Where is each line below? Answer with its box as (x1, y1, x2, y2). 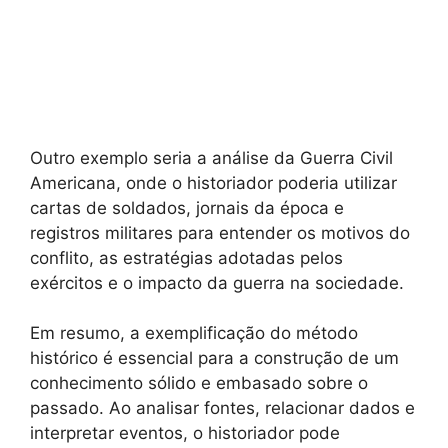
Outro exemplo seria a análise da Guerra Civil (30, 147, 393, 168)
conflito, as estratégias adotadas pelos (30, 247, 343, 268)
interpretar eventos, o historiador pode (30, 423, 340, 444)
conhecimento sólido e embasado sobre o (30, 373, 368, 394)
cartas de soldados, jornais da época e (30, 197, 344, 218)
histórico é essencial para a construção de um (30, 348, 399, 369)
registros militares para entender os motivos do (30, 222, 410, 243)
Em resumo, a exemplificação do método (30, 323, 358, 344)
